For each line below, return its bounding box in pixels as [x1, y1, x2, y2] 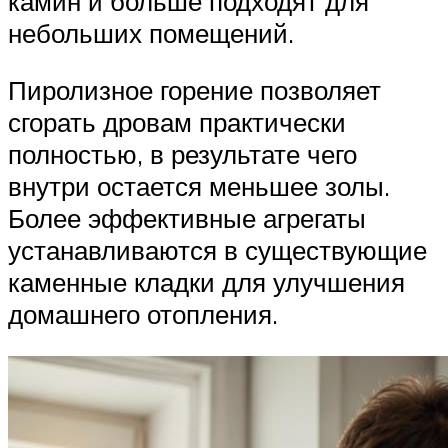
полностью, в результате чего [8, 138, 357, 171]
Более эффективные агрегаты [8, 202, 366, 235]
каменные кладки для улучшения [8, 266, 405, 299]
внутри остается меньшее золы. [8, 170, 390, 203]
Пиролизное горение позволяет [8, 74, 381, 107]
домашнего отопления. [8, 298, 278, 331]
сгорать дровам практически [8, 106, 346, 139]
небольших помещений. [8, 16, 294, 49]
